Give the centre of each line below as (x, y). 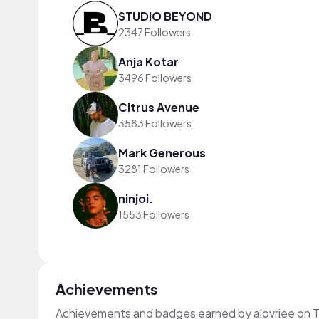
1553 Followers (154, 214)
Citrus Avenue (159, 107)
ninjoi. (136, 198)
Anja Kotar (148, 61)
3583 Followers (155, 123)
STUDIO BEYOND (165, 16)
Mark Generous (162, 152)
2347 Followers (155, 32)
